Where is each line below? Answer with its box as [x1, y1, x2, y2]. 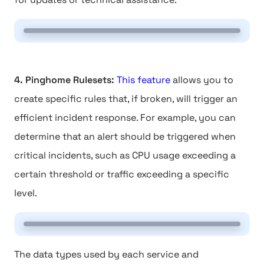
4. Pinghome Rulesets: [14, 74, 117, 86]
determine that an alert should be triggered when [14, 130, 236, 143]
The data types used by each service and [14, 248, 199, 260]
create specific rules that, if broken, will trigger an [14, 93, 237, 105]
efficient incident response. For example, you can [14, 111, 236, 124]
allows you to [170, 74, 233, 86]
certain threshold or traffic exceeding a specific [14, 168, 229, 180]
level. [14, 187, 37, 199]
